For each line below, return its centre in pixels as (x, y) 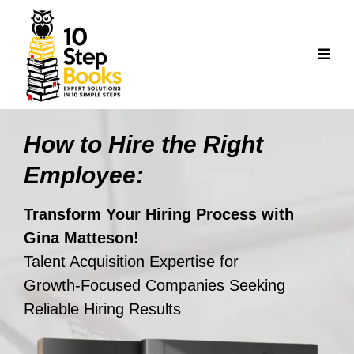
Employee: (84, 175)
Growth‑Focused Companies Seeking (154, 285)
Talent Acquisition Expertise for (131, 261)
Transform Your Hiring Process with (159, 214)
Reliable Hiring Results (102, 309)
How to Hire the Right (143, 144)
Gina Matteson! (81, 237)
